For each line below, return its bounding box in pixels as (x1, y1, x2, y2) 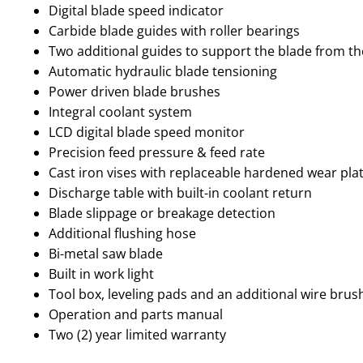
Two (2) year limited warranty (49, 326, 226, 344)
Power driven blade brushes (49, 83, 220, 101)
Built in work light (49, 265, 154, 284)
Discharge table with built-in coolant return (49, 184, 312, 203)
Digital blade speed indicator (49, 2, 224, 20)
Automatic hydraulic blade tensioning (49, 62, 277, 81)
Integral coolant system (49, 103, 192, 122)
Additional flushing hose (49, 224, 196, 243)
